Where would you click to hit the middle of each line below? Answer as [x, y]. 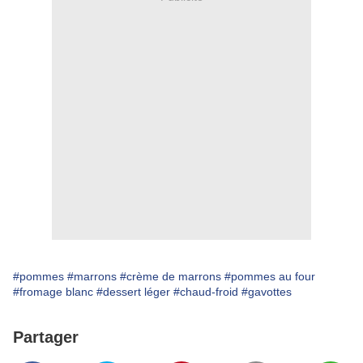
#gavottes [267, 292]
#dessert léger [133, 292]
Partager [46, 337]
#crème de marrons [171, 277]
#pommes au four [270, 277]
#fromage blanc [53, 292]
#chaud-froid [206, 292]
